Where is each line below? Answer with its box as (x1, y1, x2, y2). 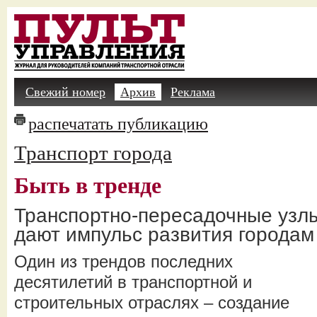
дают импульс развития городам (14, 224, 314, 246)
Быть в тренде (14, 173, 161, 198)
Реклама (171, 85, 215, 99)
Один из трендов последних (14, 252, 233, 271)
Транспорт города (14, 142, 172, 164)
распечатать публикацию (28, 114, 208, 133)
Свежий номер (25, 85, 105, 99)
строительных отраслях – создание (14, 293, 289, 312)
